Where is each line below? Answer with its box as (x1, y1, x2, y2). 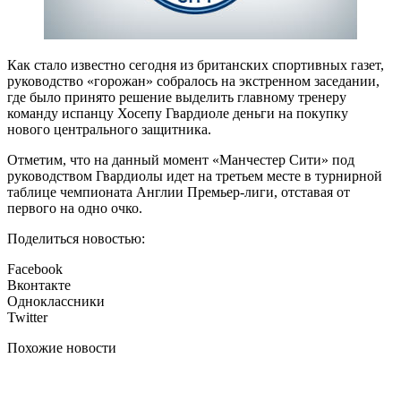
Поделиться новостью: (7, 231, 145, 247)
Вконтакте (7, 277, 71, 294)
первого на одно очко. (7, 200, 142, 217)
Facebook (7, 261, 63, 277)
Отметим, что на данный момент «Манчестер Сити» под (7, 152, 354, 168)
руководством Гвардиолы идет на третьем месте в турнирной (7, 168, 382, 184)
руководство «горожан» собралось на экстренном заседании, (7, 73, 380, 90)
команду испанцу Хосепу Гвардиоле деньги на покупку (7, 106, 348, 122)
